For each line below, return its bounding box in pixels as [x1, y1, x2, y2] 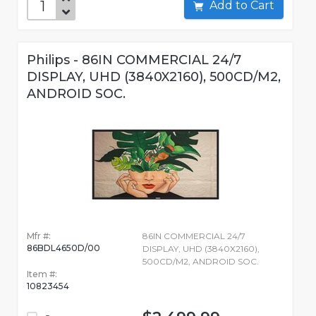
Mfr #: [27, 231, 51, 242]
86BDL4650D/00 [27, 243, 100, 254]
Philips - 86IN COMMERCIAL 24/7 [27, 52, 241, 68]
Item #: [27, 269, 57, 280]
